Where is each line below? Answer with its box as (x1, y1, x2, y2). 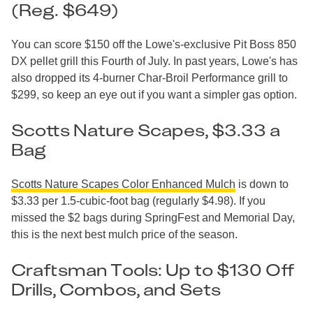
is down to (235, 177, 289, 190)
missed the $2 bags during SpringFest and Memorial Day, (11, 211, 295, 224)
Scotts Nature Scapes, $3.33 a (11, 118, 280, 141)
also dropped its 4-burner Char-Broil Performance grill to (11, 71, 288, 84)
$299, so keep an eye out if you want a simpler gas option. (11, 88, 297, 101)
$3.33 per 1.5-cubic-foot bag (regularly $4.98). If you (11, 194, 265, 207)
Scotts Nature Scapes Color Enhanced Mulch (11, 177, 235, 190)
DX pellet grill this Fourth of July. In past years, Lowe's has (11, 54, 298, 67)
